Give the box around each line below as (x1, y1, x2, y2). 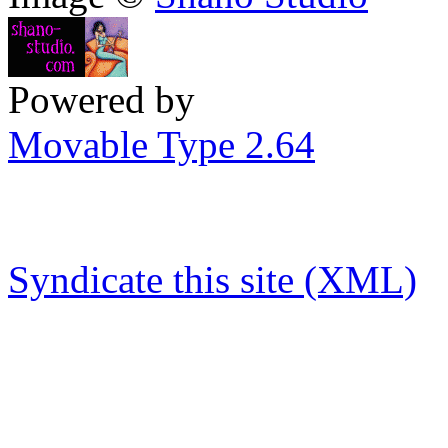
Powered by (8, 77, 195, 121)
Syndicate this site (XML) (8, 257, 417, 301)
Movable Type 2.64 (8, 122, 315, 166)
